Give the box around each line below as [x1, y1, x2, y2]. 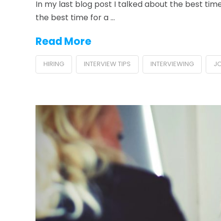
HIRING [43, 59, 64, 69]
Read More [36, 34, 91, 48]
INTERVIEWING [150, 59, 194, 69]
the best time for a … [36, 11, 115, 23]
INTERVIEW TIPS [83, 59, 131, 69]
